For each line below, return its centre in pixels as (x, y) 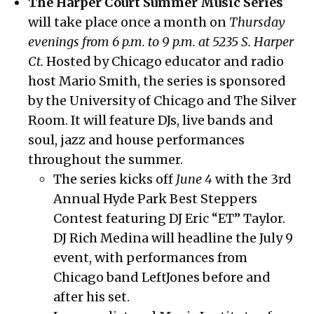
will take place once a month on (128, 22)
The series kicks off (115, 179)
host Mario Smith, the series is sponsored (157, 81)
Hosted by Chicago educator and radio (164, 62)
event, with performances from (151, 258)
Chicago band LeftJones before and (162, 278)
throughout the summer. (106, 160)
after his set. (92, 297)
